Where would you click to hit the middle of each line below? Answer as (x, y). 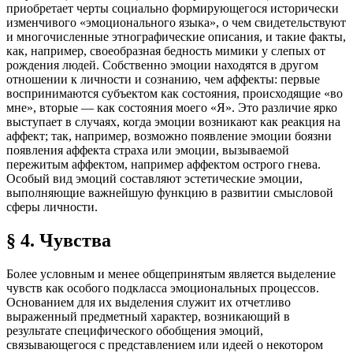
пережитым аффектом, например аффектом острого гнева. (163, 164)
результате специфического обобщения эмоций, (135, 330)
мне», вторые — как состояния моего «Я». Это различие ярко (172, 107)
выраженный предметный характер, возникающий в (148, 316)
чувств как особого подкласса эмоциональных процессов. (163, 288)
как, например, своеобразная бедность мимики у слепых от (166, 50)
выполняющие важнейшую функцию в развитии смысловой (170, 192)
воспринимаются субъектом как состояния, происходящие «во (175, 93)
